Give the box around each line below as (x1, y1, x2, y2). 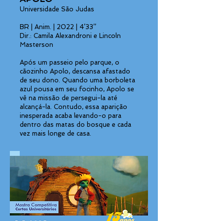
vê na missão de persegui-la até (20, 94, 117, 102)
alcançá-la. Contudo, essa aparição (20, 103, 127, 110)
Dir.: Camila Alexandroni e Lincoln (20, 32, 121, 39)
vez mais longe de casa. (20, 130, 91, 137)
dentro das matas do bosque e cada (20, 121, 131, 128)
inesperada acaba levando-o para (20, 112, 121, 119)
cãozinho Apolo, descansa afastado (20, 68, 130, 75)
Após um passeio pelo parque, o (20, 59, 119, 66)
